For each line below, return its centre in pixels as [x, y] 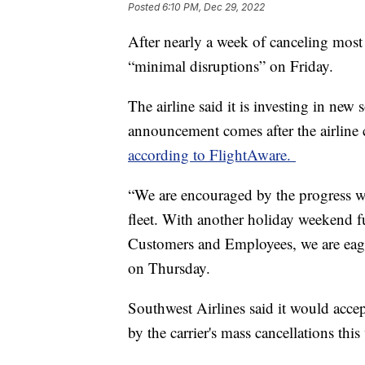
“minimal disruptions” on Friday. [231, 66]
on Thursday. [169, 268]
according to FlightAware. [212, 155]
